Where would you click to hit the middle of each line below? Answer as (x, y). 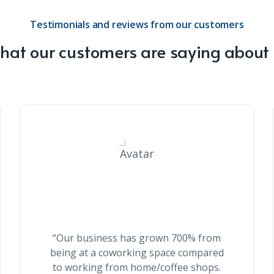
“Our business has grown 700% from (137, 238)
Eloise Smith (137, 201)
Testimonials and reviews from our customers (137, 24)
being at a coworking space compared (137, 253)
